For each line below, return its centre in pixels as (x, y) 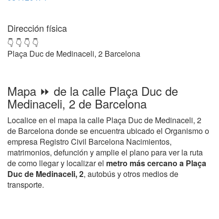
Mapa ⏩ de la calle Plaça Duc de (93, 91)
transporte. (26, 185)
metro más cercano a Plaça (156, 163)
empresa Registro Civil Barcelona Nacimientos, (89, 142)
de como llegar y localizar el (57, 163)
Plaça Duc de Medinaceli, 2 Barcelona (74, 54)
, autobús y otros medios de (131, 174)
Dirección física (37, 28)
